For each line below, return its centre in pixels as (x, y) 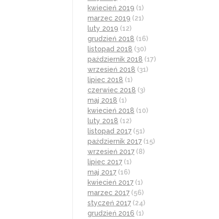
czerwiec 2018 (112, 90)
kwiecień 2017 (110, 182)
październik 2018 (115, 59)
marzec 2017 (109, 192)
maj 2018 (102, 100)
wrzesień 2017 (111, 151)
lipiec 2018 (105, 79)
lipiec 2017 (105, 162)
